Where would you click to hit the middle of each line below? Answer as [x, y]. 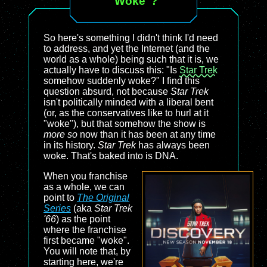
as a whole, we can [84, 187]
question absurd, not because [107, 91]
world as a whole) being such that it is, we [131, 59]
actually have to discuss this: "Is [111, 70]
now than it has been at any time [147, 134]
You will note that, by [87, 251]
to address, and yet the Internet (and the [127, 49]
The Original [103, 198]
